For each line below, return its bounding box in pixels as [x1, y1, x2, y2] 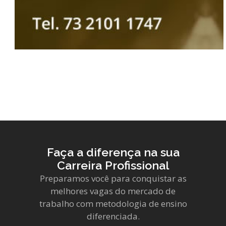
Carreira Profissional [57, 158, 169, 172]
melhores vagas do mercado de [50, 185, 176, 197]
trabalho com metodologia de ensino [39, 197, 187, 209]
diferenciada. [86, 210, 140, 222]
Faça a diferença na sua [46, 145, 180, 159]
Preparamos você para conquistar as [39, 172, 187, 184]
